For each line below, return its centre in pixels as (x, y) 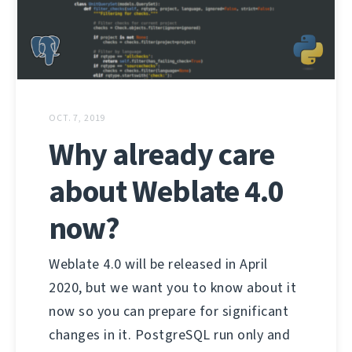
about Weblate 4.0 (166, 191)
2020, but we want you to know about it (172, 287)
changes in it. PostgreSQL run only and (169, 334)
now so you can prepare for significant (169, 311)
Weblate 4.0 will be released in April (158, 264)
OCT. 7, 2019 (77, 117)
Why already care (161, 154)
